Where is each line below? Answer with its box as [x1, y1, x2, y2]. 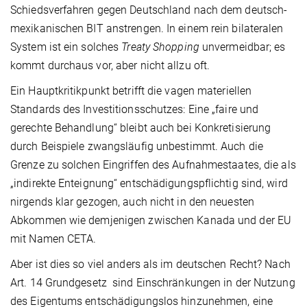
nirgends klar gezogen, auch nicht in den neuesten [10, 195, 254, 208]
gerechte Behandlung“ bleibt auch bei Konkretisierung [10, 121, 271, 134]
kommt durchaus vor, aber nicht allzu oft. [10, 58, 210, 72]
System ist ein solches [10, 40, 122, 53]
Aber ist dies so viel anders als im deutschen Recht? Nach [10, 257, 291, 271]
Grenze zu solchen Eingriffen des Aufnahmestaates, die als [10, 158, 296, 171]
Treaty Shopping [121, 40, 199, 53]
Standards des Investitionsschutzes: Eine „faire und [10, 102, 259, 116]
